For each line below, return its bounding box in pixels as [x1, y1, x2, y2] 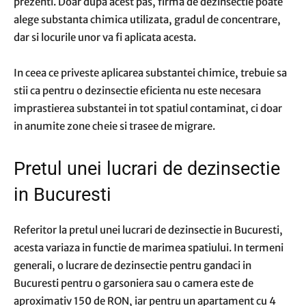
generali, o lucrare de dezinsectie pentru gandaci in [14, 259, 251, 272]
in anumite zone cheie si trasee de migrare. [14, 120, 215, 133]
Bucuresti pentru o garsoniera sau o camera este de [14, 277, 253, 290]
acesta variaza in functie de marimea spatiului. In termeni [14, 241, 283, 254]
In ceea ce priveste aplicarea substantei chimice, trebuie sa [14, 66, 287, 79]
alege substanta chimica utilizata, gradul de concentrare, [14, 13, 281, 26]
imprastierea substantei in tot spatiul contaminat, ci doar [14, 102, 282, 115]
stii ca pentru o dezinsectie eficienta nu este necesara [14, 84, 261, 97]
